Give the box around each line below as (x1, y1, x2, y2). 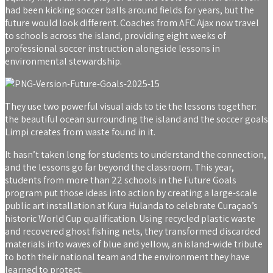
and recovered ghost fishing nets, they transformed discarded (5, 224, 260, 238)
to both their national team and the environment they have (5, 250, 250, 263)
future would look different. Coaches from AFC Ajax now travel (5, 16, 259, 29)
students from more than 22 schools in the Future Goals (5, 173, 236, 186)
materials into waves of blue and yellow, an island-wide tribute (5, 237, 263, 250)
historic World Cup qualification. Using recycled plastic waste (5, 211, 255, 225)
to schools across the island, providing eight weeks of (5, 29, 226, 42)
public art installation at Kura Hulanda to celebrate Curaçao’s (5, 199, 258, 212)
